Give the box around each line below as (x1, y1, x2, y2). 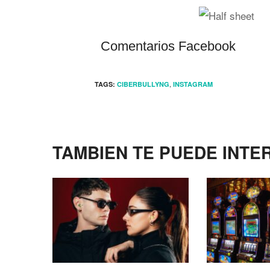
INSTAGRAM (173, 80, 213, 89)
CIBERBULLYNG (117, 80, 169, 89)
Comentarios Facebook (101, 39, 236, 54)
